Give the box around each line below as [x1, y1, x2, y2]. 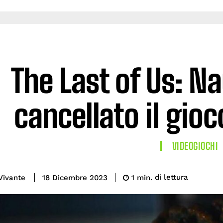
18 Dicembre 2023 [42, 173, 108, 183]
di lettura [155, 173, 188, 182]
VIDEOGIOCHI [172, 140, 219, 152]
